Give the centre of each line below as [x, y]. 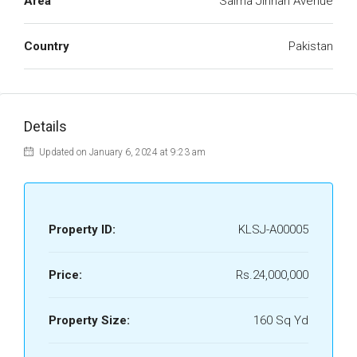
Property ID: [82, 229]
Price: [65, 275]
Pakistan [311, 46]
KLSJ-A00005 [273, 229]
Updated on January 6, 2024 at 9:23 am [121, 152]
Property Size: [89, 320]
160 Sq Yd [281, 320]
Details [45, 126]
